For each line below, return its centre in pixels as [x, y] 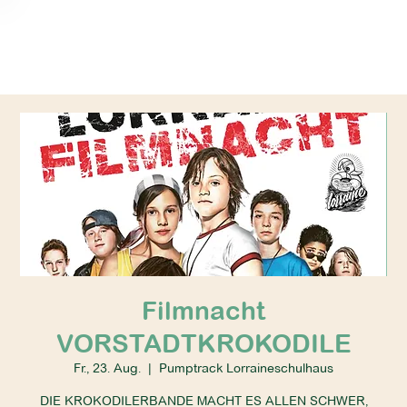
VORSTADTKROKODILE [203, 344]
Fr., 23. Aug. [107, 368]
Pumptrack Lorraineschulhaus [246, 368]
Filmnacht [203, 311]
